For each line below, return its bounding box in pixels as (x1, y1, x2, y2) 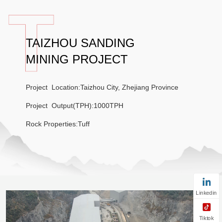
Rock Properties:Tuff (26, 120, 90, 128)
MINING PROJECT (26, 53, 128, 66)
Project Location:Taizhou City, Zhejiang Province (26, 83, 178, 91)
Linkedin (196, 189, 217, 196)
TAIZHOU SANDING (26, 36, 135, 50)
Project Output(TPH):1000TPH (26, 102, 123, 110)
